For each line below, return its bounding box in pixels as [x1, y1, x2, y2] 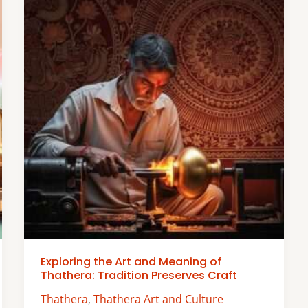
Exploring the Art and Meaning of [40, 254, 221, 270]
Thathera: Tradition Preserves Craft [40, 267, 237, 284]
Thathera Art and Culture [93, 291, 223, 307]
